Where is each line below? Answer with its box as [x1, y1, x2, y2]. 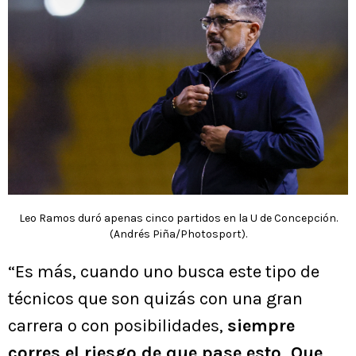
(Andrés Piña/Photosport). [109, 226, 247, 241]
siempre [227, 315, 295, 336]
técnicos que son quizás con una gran [8, 288, 303, 309]
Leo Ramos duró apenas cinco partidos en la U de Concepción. [18, 211, 338, 225]
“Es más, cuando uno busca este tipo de [8, 261, 319, 282]
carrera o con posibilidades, [8, 315, 227, 336]
